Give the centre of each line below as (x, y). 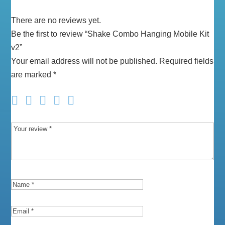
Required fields (187, 61)
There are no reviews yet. (56, 20)
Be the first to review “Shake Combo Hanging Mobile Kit (110, 34)
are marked (32, 75)
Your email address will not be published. (84, 61)
